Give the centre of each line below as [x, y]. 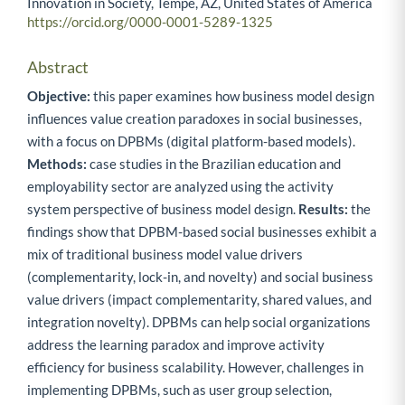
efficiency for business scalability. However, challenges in [195, 367]
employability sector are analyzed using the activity [180, 187]
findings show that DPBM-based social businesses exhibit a [202, 232]
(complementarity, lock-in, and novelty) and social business [200, 277]
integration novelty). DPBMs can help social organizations [199, 322]
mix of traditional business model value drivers [165, 254]
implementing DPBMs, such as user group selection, [179, 390]
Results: [323, 209]
